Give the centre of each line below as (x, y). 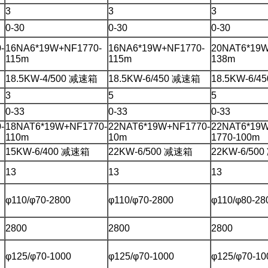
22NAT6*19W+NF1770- (159, 126)
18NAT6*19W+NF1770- (56, 126)
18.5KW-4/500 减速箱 (51, 78)
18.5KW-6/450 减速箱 (154, 78)
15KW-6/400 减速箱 (48, 151)
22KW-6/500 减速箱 (150, 151)
